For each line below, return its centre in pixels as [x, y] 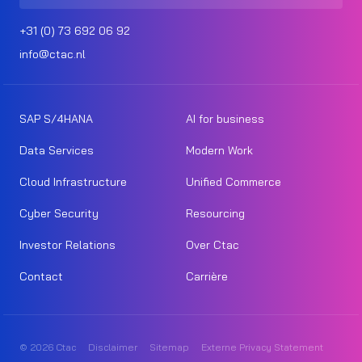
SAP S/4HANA [56, 119]
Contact [41, 277]
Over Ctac [213, 245]
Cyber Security [59, 214]
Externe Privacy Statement [262, 347]
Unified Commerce [234, 182]
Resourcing [215, 214]
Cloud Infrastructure [73, 182]
